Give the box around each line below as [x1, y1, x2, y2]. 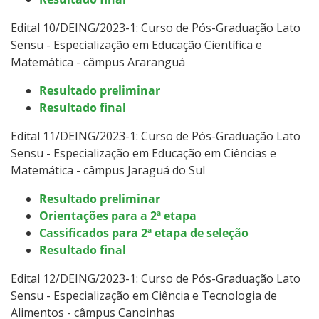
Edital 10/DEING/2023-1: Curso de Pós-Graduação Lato [11, 19, 300, 36]
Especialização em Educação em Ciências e [53, 145, 276, 161]
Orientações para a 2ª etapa [39, 207, 197, 224]
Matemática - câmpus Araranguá [11, 53, 185, 70]
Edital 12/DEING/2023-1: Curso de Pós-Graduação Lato [11, 270, 300, 286]
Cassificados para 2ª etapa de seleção [39, 224, 249, 241]
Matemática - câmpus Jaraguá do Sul [11, 162, 208, 178]
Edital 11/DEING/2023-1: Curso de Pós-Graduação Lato [11, 127, 300, 144]
